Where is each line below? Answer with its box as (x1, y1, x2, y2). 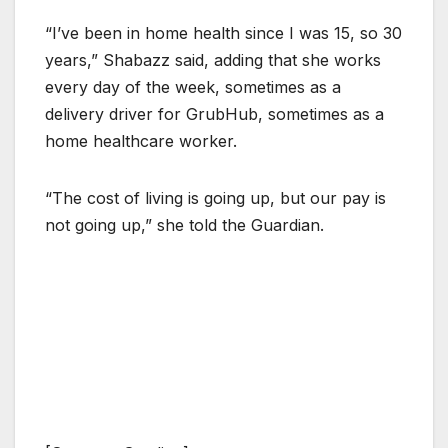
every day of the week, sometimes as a (45, 77, 341, 98)
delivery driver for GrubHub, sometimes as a (45, 104, 384, 125)
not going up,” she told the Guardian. (45, 215, 324, 236)
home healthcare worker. (45, 131, 237, 152)
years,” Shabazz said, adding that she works (45, 50, 381, 71)
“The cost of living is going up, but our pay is (45, 188, 386, 209)
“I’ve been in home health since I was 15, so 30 (45, 23, 402, 44)
